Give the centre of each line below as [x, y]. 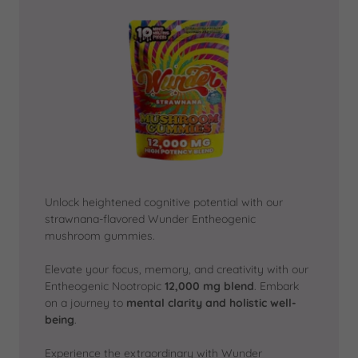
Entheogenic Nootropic [105, 286]
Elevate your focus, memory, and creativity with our [177, 269]
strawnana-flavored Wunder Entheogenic [150, 219]
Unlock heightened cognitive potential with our [164, 202]
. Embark [276, 286]
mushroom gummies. [101, 236]
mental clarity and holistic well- [211, 303]
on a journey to [86, 303]
